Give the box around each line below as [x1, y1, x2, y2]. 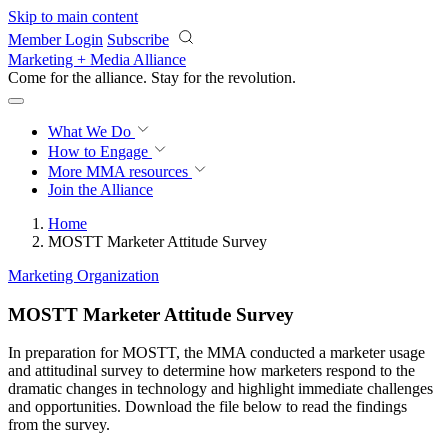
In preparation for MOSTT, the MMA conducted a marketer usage [8, 344, 425, 362]
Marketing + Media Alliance [8, 51, 186, 68]
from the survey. [8, 416, 110, 434]
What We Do [48, 123, 135, 140]
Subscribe [107, 31, 169, 48]
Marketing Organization [8, 267, 159, 284]
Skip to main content [8, 8, 138, 25]
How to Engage [48, 143, 152, 160]
